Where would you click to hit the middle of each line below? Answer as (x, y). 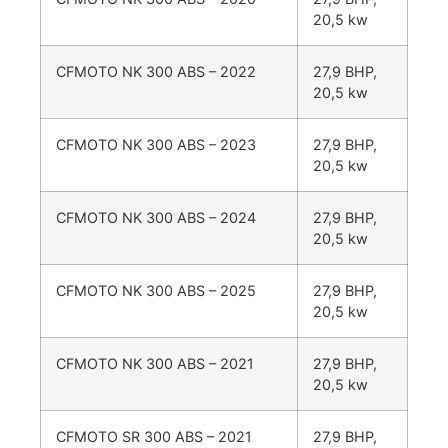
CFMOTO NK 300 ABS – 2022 (156, 72)
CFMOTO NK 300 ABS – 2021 (155, 364)
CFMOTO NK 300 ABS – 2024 (156, 218)
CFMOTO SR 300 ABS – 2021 (154, 437)
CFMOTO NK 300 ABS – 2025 (156, 291)
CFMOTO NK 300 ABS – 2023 (156, 145)
